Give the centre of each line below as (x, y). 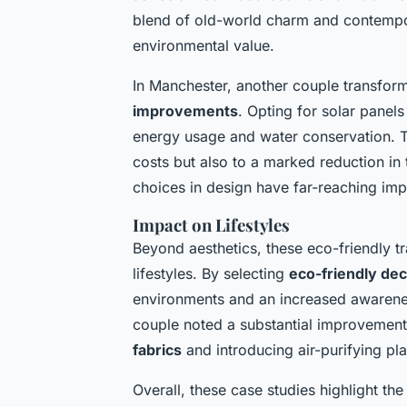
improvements (185, 110)
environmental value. (203, 45)
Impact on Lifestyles (211, 224)
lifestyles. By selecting (211, 273)
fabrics (157, 349)
